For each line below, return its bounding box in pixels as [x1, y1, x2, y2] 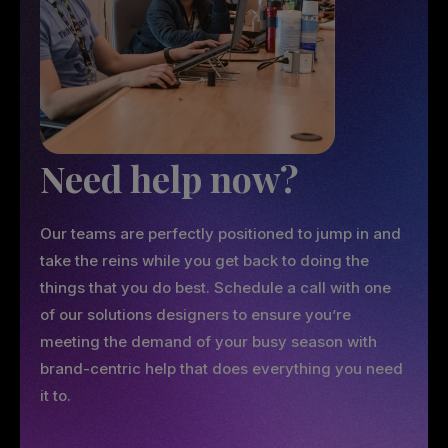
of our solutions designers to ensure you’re [40, 304, 351, 324]
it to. [40, 385, 71, 405]
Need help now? [40, 153, 299, 202]
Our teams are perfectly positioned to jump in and [40, 223, 401, 243]
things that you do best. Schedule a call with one [40, 277, 391, 297]
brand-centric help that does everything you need [40, 358, 403, 378]
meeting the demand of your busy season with [40, 331, 377, 351]
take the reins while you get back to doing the [40, 250, 369, 270]
